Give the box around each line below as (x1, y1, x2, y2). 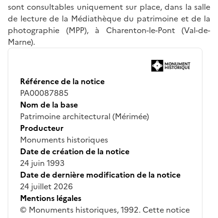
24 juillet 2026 (20, 180, 73, 192)
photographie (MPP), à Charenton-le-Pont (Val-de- (8, 24, 210, 36)
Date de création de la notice (20, 145, 129, 157)
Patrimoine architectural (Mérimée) (20, 110, 149, 122)
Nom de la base (20, 98, 78, 110)
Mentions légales (20, 192, 81, 204)
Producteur (20, 122, 64, 134)
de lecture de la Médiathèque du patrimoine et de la (8, 12, 210, 24)
